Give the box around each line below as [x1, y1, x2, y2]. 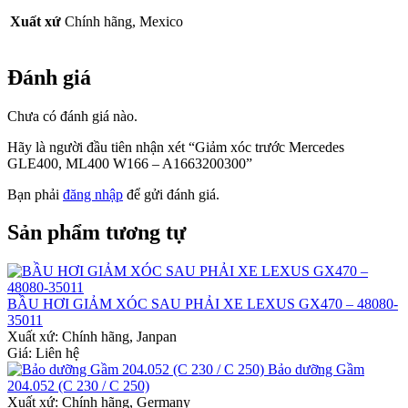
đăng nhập [63, 186, 123, 202]
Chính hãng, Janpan [62, 329, 177, 345]
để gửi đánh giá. [123, 186, 219, 202]
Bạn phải [7, 186, 63, 202]
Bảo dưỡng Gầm [268, 362, 364, 378]
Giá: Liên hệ [7, 345, 79, 362]
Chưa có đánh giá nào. [7, 107, 138, 124]
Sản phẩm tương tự [7, 220, 186, 245]
